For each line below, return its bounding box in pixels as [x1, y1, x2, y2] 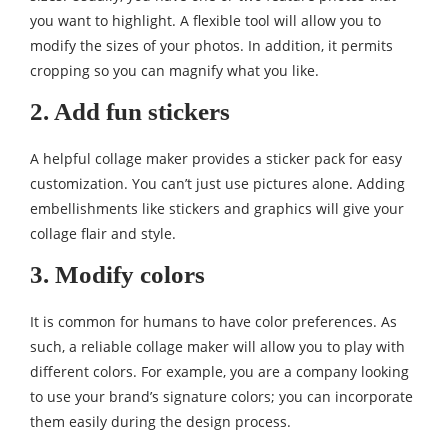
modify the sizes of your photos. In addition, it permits [30, 36, 393, 56]
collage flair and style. [30, 224, 176, 244]
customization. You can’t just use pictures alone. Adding [30, 174, 405, 194]
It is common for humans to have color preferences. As [30, 312, 397, 332]
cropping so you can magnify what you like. [30, 61, 319, 81]
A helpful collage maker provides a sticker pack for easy [30, 149, 402, 169]
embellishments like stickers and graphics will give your [30, 199, 404, 219]
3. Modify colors [30, 261, 205, 289]
